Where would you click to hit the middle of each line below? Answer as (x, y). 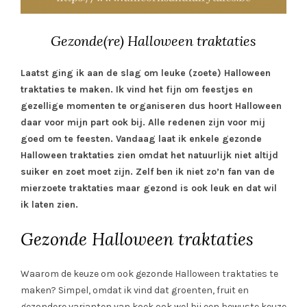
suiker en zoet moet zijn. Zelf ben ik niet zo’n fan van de (148, 171)
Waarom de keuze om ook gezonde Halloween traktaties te (149, 273)
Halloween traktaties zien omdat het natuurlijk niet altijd (149, 155)
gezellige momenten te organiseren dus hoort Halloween (151, 106)
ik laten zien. (49, 204)
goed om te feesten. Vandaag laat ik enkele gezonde (141, 138)
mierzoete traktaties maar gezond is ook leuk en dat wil (149, 188)
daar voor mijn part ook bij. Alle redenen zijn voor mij (143, 122)
